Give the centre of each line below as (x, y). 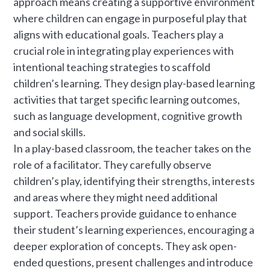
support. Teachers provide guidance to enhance (125, 214)
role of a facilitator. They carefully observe (113, 165)
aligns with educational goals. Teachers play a (119, 35)
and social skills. (50, 132)
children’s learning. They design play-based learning (134, 83)
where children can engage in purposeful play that (130, 18)
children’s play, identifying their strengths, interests (134, 181)
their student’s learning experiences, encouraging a (134, 230)
